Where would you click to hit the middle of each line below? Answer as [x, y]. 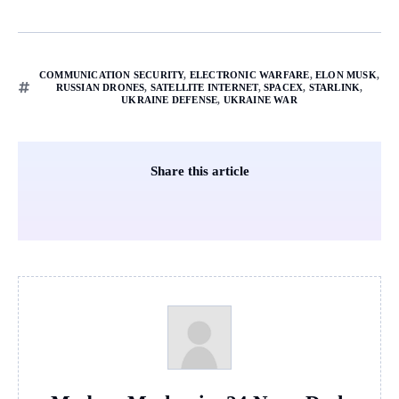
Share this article [199, 171]
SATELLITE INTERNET [204, 88]
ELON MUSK [346, 75]
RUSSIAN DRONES [100, 88]
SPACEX [283, 88]
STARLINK [334, 88]
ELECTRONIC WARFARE [249, 75]
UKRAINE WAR [260, 100]
